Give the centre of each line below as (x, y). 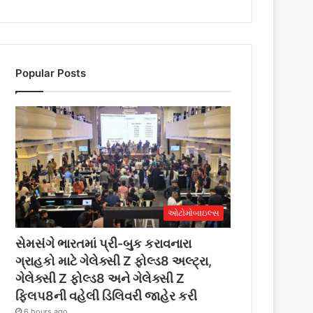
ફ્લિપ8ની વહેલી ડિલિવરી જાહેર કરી (107, 296)
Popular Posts (51, 73)
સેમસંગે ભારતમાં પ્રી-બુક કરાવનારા (104, 243)
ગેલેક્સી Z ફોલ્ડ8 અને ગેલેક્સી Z (100, 278)
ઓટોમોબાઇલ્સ (194, 212)
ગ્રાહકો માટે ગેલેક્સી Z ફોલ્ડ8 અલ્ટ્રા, (114, 261)
